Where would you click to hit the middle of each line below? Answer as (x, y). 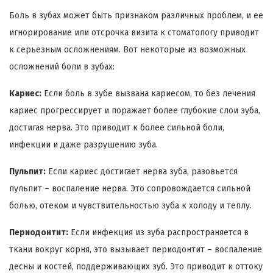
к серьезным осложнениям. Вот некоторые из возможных (127, 50)
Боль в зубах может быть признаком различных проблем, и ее (136, 16)
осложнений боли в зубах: (62, 67)
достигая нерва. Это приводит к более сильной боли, (117, 128)
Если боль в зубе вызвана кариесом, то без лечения (148, 94)
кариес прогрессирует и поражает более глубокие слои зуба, (135, 111)
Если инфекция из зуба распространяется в (158, 233)
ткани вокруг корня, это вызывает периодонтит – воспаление (136, 250)
